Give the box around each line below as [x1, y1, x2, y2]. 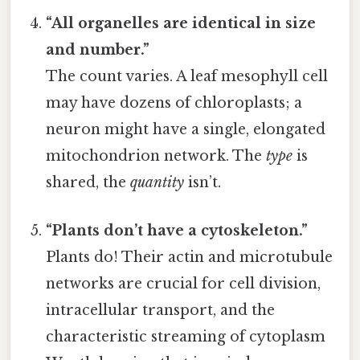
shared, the [46, 174, 131, 192]
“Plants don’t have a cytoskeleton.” [46, 221, 309, 239]
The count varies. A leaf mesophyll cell [46, 67, 329, 86]
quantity [130, 174, 185, 192]
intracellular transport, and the [46, 301, 276, 319]
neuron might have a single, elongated [46, 121, 326, 139]
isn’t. [184, 174, 222, 192]
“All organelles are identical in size [46, 14, 317, 33]
